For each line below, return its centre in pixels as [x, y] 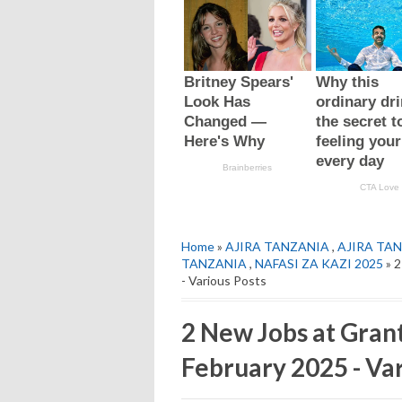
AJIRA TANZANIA [277, 246]
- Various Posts [224, 280]
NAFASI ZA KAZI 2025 [319, 263]
